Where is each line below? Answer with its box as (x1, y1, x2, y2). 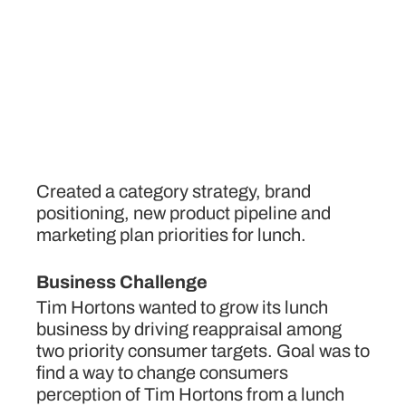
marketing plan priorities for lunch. (36, 225, 306, 245)
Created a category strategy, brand (36, 181, 311, 201)
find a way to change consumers (36, 362, 288, 382)
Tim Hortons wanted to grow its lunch (36, 297, 328, 317)
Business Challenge (36, 272, 208, 292)
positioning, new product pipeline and (36, 203, 331, 223)
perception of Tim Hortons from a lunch (36, 384, 344, 404)
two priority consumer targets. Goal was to (36, 341, 370, 361)
